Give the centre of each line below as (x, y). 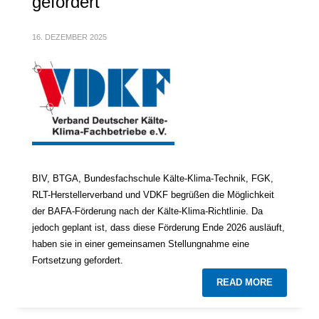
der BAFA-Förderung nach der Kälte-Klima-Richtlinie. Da (147, 211)
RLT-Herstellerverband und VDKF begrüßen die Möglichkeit (153, 194)
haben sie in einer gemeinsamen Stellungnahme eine (141, 244)
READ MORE (245, 282)
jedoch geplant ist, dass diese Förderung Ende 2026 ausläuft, (158, 227)
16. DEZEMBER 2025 (69, 37)
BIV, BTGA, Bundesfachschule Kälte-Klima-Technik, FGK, (153, 178)
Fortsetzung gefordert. (78, 260)
